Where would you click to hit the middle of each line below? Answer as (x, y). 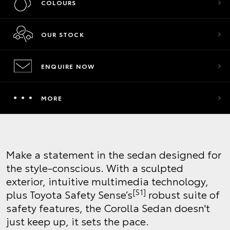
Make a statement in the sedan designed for (114, 154)
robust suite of (183, 194)
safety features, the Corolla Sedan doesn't (108, 207)
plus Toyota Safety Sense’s (69, 194)
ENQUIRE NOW (68, 66)
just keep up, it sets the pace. (78, 221)
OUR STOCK (63, 34)
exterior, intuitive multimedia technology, (107, 181)
